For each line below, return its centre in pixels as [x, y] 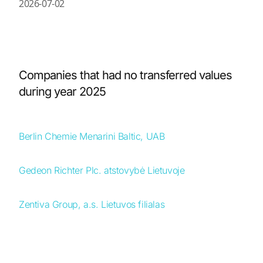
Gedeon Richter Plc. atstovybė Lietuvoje [102, 170]
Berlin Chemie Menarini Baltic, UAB [92, 136]
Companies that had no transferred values [125, 75]
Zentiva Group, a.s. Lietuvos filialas [92, 204]
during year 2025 [62, 91]
